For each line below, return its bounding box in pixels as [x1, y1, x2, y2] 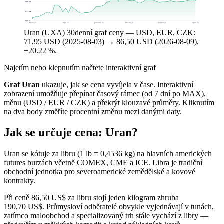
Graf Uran [4, 80, 40, 89]
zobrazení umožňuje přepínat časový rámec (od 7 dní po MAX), [4, 89, 206, 98]
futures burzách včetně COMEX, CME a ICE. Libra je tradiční [4, 158, 202, 167]
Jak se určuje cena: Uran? [4, 126, 138, 139]
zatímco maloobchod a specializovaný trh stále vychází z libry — [4, 211, 208, 220]
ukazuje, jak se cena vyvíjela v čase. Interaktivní [40, 80, 193, 89]
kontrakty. [4, 176, 35, 185]
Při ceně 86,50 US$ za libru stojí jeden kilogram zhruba [4, 193, 179, 202]
